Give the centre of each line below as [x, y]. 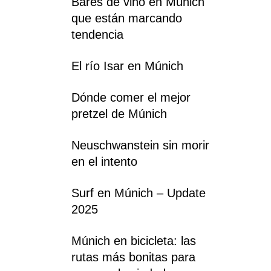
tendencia [97, 34]
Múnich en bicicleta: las [134, 240]
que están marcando [127, 18]
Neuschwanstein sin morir [140, 145]
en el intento [104, 161]
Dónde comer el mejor [131, 97]
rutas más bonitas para [133, 257]
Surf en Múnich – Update [139, 193]
